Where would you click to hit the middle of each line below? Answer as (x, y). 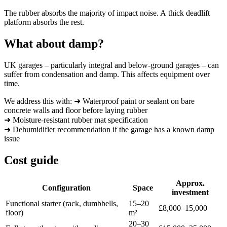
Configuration (66, 187)
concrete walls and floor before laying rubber (76, 110)
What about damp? (54, 43)
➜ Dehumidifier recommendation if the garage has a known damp (109, 129)
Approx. (190, 183)
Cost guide (31, 160)
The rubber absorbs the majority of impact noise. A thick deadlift (107, 13)
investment (190, 192)
